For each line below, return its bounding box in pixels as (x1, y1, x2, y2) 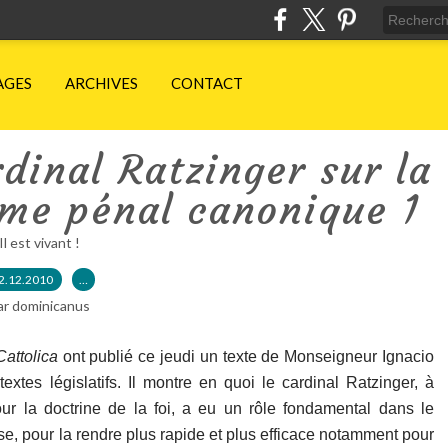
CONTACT (171, 74, 243, 92)
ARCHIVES (65, 74, 138, 92)
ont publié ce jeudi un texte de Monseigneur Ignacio (57, 348, 434, 365)
